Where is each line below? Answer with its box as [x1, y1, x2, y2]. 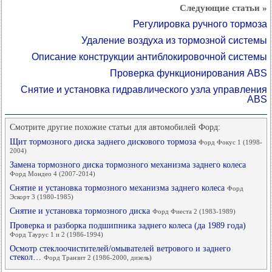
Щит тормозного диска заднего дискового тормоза [10, 137, 199, 146]
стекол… [10, 253, 44, 262]
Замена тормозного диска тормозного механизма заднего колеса [10, 160, 246, 169]
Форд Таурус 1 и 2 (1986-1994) [10, 231, 103, 238]
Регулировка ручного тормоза [133, 19, 267, 29]
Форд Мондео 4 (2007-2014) [10, 170, 95, 177]
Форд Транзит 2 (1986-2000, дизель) [44, 254, 152, 261]
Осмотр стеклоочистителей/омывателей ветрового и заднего [10, 244, 231, 253]
